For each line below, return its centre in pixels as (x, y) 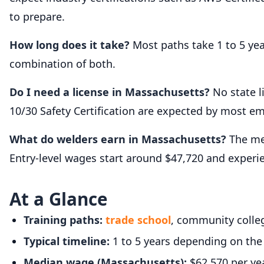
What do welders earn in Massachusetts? (118, 139)
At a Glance (58, 199)
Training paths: (63, 220)
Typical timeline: (67, 241)
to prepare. (37, 16)
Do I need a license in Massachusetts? (110, 92)
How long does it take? (70, 44)
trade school (138, 220)
